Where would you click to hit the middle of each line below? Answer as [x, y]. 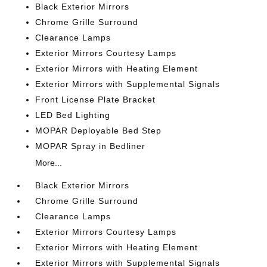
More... [49, 163]
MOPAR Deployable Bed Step [99, 131]
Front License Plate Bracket [96, 100]
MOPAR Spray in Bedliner [91, 146]
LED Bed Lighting [73, 115]
